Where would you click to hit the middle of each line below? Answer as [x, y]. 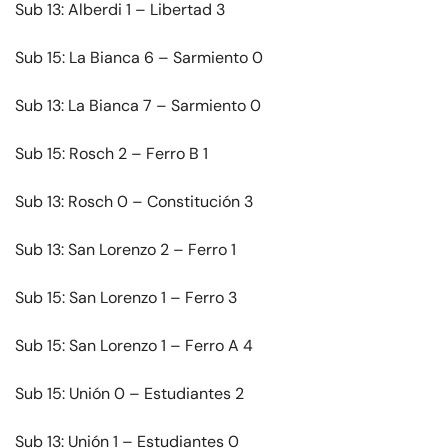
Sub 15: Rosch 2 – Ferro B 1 [111, 154]
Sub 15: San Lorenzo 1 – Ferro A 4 [134, 346]
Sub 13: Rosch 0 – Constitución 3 [134, 202]
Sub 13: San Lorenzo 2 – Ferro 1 [125, 250]
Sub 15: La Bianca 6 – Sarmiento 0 [139, 58]
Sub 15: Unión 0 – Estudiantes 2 [129, 394]
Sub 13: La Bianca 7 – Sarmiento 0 [138, 106]
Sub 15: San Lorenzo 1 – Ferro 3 [126, 298]
